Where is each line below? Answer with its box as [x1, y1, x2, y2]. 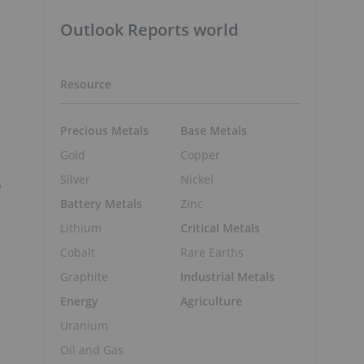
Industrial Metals [180, 268, 275, 284]
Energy [60, 292, 98, 309]
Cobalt [60, 244, 95, 260]
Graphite [60, 268, 108, 284]
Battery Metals [60, 195, 142, 211]
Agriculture [180, 292, 242, 309]
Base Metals [180, 122, 247, 138]
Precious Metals [60, 122, 149, 138]
